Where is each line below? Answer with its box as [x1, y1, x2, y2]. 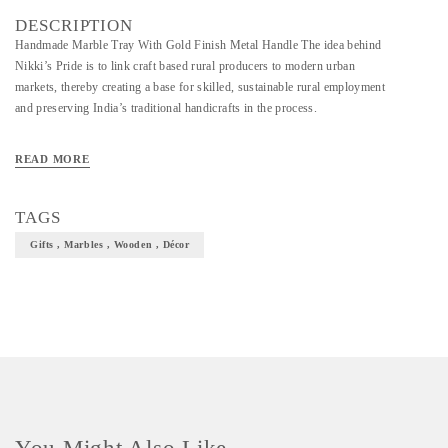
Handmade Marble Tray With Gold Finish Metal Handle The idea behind [15, 38, 382, 52]
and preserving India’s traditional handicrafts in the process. [15, 101, 317, 115]
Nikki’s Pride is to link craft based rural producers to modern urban [15, 59, 355, 73]
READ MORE [15, 153, 90, 165]
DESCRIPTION [15, 16, 134, 35]
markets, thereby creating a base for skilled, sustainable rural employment [15, 80, 385, 94]
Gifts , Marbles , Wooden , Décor [30, 239, 190, 250]
